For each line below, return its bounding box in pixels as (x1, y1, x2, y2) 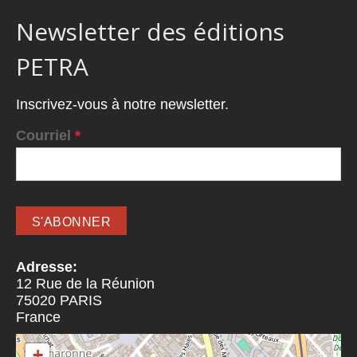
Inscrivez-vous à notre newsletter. (16, 96, 229, 113)
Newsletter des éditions (16, 15, 284, 49)
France (16, 308, 61, 325)
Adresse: (16, 258, 81, 275)
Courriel (16, 127, 75, 143)
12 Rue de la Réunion (16, 275, 155, 292)
